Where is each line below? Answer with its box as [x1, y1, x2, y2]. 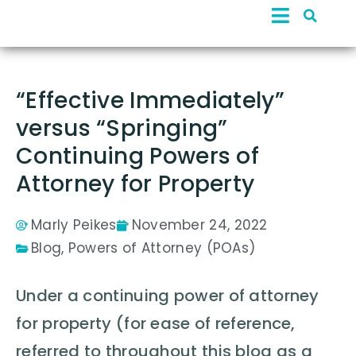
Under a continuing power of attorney [16, 284, 319, 307]
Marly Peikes [31, 215, 117, 234]
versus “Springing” [16, 113, 228, 144]
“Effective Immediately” [16, 85, 284, 116]
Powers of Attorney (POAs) [68, 238, 256, 257]
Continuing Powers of [16, 141, 259, 172]
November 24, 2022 [131, 215, 268, 234]
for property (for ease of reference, [16, 312, 296, 335]
